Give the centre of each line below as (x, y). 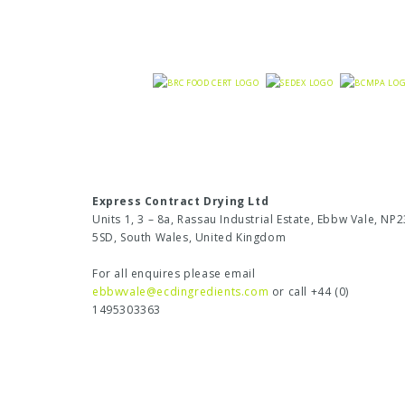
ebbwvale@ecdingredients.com (181, 292)
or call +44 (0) (309, 292)
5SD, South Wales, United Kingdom (189, 238)
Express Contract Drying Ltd (181, 202)
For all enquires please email (174, 274)
